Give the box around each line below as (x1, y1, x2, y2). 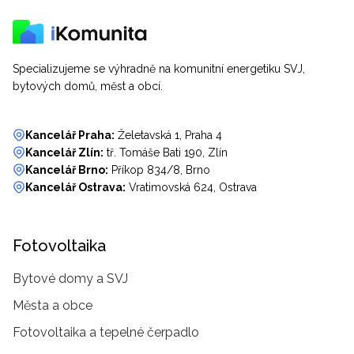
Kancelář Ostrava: (25, 181, 126, 194)
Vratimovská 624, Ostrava (129, 181, 257, 194)
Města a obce (13, 298, 92, 314)
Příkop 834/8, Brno (111, 164, 210, 177)
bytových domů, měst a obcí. (13, 80, 163, 93)
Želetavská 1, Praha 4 (118, 129, 222, 142)
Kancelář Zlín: (25, 146, 104, 160)
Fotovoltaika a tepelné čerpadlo (13, 325, 199, 341)
